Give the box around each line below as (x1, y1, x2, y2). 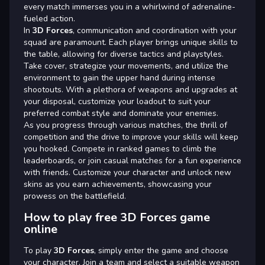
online (24, 221, 57, 237)
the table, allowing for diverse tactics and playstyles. (24, 49, 224, 60)
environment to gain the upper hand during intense (24, 72, 215, 83)
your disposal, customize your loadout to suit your (24, 96, 211, 107)
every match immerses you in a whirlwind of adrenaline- (24, 1, 235, 12)
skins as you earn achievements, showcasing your (24, 179, 212, 190)
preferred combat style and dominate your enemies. (24, 108, 218, 119)
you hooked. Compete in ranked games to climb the (24, 143, 216, 154)
